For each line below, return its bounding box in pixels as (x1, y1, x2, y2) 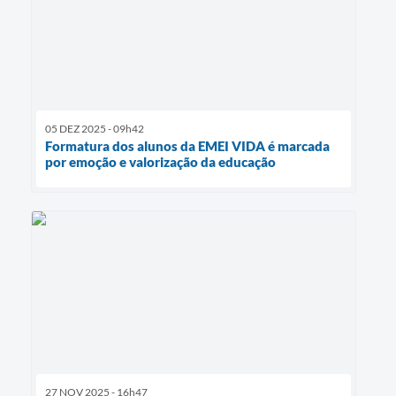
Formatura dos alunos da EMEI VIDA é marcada (45, 137, 330, 154)
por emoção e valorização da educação (45, 153, 276, 170)
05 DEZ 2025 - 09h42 (45, 121, 144, 135)
